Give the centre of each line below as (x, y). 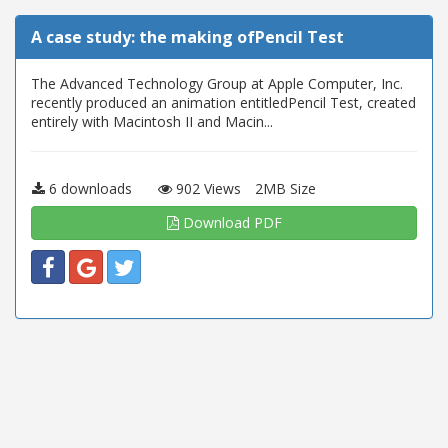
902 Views (206, 188)
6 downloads (88, 188)
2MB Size (285, 188)
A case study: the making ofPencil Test (187, 37)
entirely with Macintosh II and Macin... (152, 121)
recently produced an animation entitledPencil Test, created (223, 102)
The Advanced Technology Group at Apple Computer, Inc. (217, 83)
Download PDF (230, 222)
